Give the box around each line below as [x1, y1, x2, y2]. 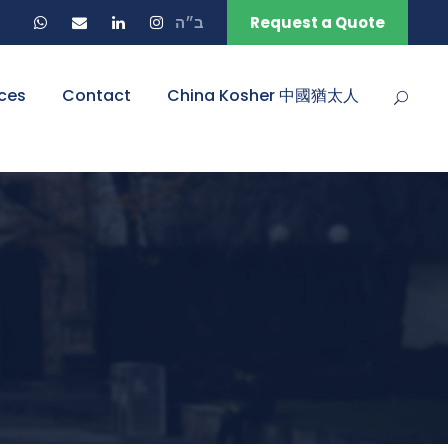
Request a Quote [250, 12, 385, 33]
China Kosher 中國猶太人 [167, 84, 359, 107]
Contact [62, 84, 131, 107]
